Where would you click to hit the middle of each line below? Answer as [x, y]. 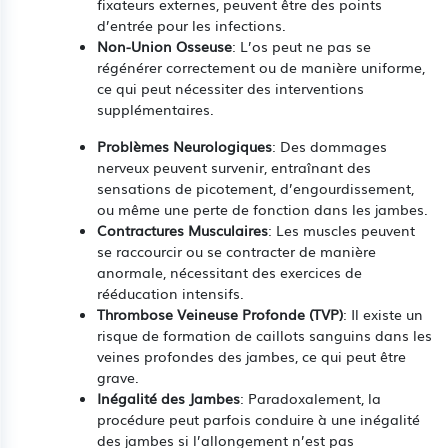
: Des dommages [329, 145]
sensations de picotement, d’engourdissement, [255, 187]
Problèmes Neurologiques [184, 145]
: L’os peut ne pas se [301, 45]
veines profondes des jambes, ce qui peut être [251, 355]
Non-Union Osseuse [164, 45]
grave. [118, 376]
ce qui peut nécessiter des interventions [230, 87]
